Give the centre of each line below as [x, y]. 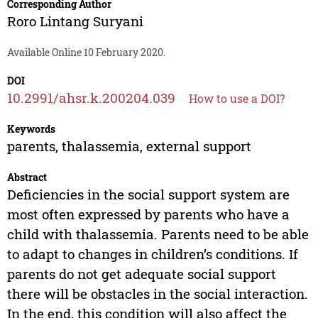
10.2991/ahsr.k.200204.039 [91, 98]
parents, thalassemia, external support [129, 146]
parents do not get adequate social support [141, 274]
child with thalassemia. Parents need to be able [158, 234]
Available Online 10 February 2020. [86, 53]
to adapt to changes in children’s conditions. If [152, 254]
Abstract [27, 177]
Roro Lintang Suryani [75, 21]
